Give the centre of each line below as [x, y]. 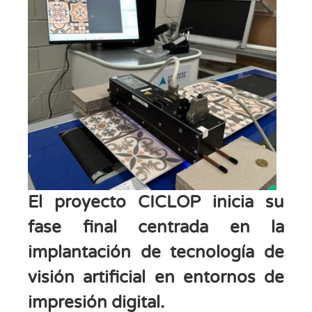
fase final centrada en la [156, 228]
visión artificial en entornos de [156, 278]
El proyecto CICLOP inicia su [156, 203]
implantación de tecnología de [156, 253]
